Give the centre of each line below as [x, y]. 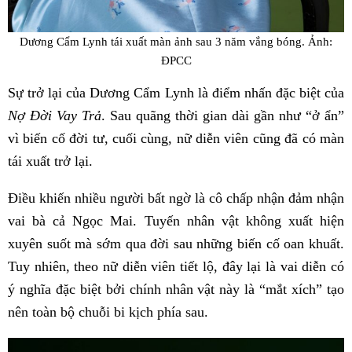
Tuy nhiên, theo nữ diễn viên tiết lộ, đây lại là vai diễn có [176, 266]
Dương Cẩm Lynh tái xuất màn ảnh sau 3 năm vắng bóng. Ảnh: [176, 41]
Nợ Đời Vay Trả [55, 115]
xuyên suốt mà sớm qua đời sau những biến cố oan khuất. [176, 243]
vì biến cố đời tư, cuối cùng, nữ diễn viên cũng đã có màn [176, 138]
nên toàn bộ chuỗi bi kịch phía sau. [108, 312]
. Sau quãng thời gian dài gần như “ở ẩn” [223, 115]
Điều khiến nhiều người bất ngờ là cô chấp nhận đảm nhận [176, 198]
